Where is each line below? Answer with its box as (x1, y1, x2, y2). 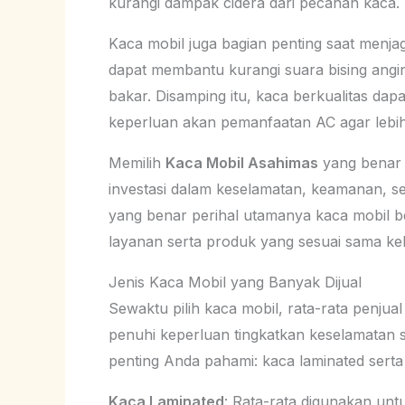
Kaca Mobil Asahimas (165, 153, 318, 172)
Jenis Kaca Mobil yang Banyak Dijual (108, 272, 362, 291)
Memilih (108, 153, 165, 172)
